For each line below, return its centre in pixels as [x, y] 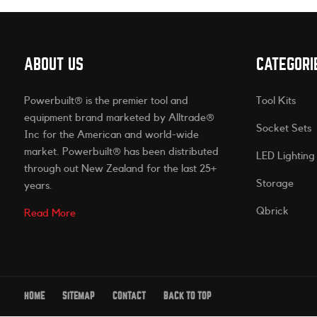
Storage [275, 184]
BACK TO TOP [187, 296]
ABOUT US [53, 64]
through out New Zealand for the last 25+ [120, 169]
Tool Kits [276, 101]
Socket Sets [284, 129]
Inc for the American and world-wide [111, 135]
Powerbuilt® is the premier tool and [106, 101]
